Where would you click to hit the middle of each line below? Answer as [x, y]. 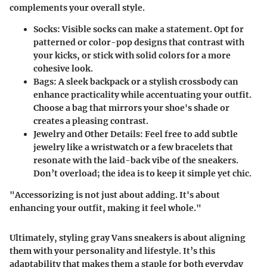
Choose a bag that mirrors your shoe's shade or [131, 108]
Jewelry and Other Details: [88, 134]
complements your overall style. [77, 7]
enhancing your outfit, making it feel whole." [105, 208]
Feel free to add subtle [190, 134]
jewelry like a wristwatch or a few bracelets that [133, 147]
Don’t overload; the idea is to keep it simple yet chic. [142, 173]
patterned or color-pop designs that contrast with [139, 42]
